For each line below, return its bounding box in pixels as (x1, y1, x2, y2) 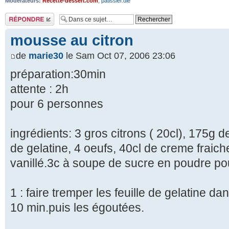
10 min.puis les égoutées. (10, 200, 144, 214)
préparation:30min (10, 67, 106, 81)
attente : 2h (10, 82, 68, 96)
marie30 (29, 50, 63, 61)
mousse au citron (10, 31, 133, 49)
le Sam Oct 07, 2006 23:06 (63, 50, 175, 61)
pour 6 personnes (10, 97, 103, 110)
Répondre (5, 12, 30, 19)
